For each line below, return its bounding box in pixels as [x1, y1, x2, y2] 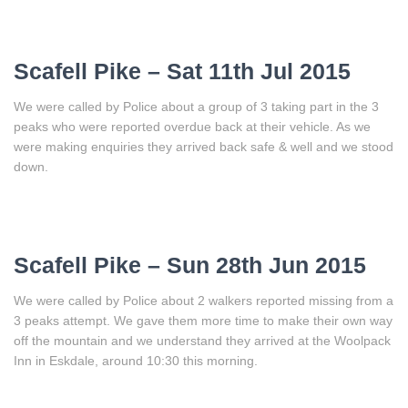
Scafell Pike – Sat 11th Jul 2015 [14, 57, 351, 84]
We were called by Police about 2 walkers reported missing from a [14, 292, 393, 308]
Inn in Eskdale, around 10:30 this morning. [14, 352, 258, 368]
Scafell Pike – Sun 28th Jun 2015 [14, 251, 366, 278]
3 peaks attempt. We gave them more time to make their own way [14, 312, 393, 328]
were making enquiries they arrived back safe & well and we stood [14, 138, 393, 154]
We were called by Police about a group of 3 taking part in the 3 [14, 98, 379, 114]
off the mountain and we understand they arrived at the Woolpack [14, 332, 391, 348]
